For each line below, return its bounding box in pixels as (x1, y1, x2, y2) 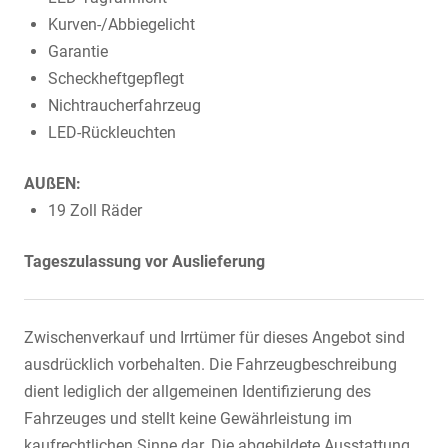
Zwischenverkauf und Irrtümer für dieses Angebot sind (24, 327, 405, 347)
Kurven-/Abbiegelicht (48, 14, 195, 34)
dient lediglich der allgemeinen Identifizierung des (24, 381, 371, 401)
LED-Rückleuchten (48, 122, 176, 142)
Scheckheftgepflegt (48, 68, 184, 88)
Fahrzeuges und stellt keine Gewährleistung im (24, 408, 352, 428)
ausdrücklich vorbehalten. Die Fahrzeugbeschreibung (24, 354, 397, 374)
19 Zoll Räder (48, 200, 142, 220)
